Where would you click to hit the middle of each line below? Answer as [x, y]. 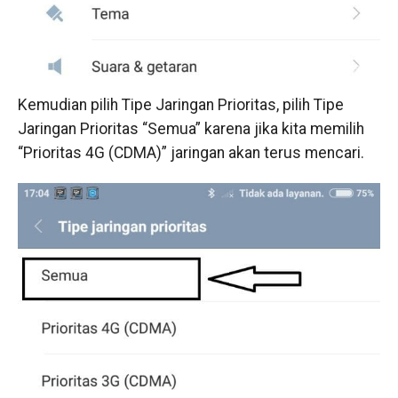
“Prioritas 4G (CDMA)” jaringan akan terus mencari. [191, 153]
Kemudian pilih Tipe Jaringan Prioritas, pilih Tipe [180, 105]
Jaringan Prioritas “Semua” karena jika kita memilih [191, 129]
